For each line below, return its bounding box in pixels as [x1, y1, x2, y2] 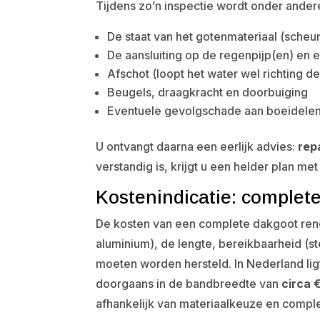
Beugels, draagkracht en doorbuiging [107, 85, 309, 99]
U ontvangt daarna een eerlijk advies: [96, 139, 299, 154]
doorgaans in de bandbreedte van [96, 276, 282, 291]
